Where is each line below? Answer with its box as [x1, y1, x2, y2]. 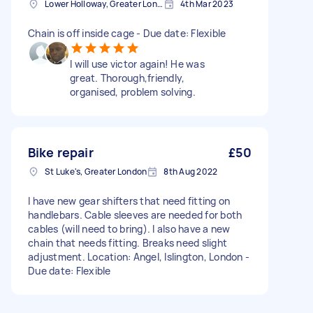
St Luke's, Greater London [45, 166, 147, 177]
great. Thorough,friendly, [70, 71, 185, 85]
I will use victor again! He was [70, 57, 205, 71]
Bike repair [28, 144, 94, 161]
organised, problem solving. [70, 85, 196, 99]
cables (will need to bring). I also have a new [28, 222, 231, 235]
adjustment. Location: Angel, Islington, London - [28, 250, 249, 263]
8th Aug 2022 [163, 166, 218, 177]
